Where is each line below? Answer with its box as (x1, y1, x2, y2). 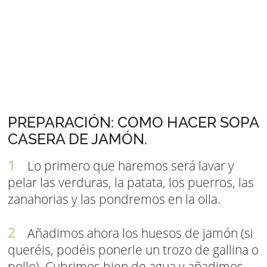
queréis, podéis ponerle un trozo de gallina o (8, 241, 259, 259)
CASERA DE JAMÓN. (8, 131, 147, 148)
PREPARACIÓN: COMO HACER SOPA (8, 114, 259, 132)
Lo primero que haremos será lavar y (24, 157, 234, 175)
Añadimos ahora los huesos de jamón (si (24, 225, 253, 242)
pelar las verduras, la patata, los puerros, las (8, 174, 254, 191)
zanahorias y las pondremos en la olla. (8, 191, 221, 208)
